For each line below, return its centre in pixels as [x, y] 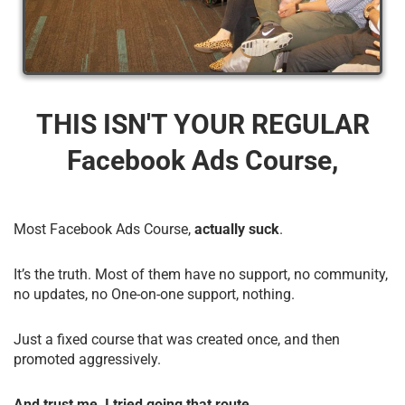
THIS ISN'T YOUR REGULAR [202, 124]
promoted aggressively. [87, 359]
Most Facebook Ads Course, [102, 229]
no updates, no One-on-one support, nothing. [154, 294]
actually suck [235, 229]
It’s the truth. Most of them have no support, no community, [201, 274]
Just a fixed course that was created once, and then [177, 339]
